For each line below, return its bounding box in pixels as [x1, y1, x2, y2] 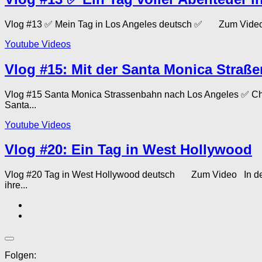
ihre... [5, 180, 27, 191]
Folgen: [5, 250, 36, 261]
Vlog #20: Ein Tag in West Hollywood [5, 142, 252, 158]
